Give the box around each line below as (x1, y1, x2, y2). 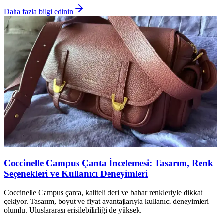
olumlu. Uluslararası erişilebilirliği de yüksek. (4, 205, 142, 214)
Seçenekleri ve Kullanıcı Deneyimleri (4, 168, 148, 179)
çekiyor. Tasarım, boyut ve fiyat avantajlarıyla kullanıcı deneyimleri (4, 197, 209, 205)
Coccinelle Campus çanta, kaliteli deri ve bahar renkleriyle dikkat (4, 188, 202, 197)
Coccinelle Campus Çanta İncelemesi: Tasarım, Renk (4, 157, 213, 168)
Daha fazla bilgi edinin (4, 7, 73, 16)
